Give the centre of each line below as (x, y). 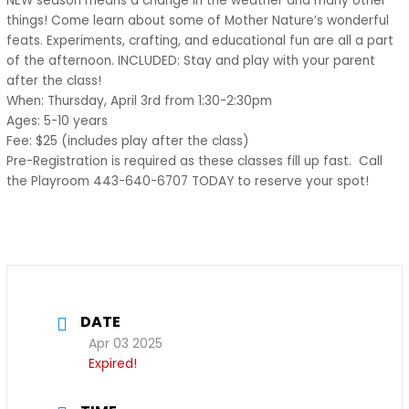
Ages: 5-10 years (58, 121)
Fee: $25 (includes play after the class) (128, 142)
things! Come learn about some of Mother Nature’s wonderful (198, 21)
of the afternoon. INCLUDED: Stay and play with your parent (191, 61)
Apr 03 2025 (126, 344)
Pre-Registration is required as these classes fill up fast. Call (195, 162)
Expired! (113, 364)
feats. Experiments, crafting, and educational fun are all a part (200, 41)
